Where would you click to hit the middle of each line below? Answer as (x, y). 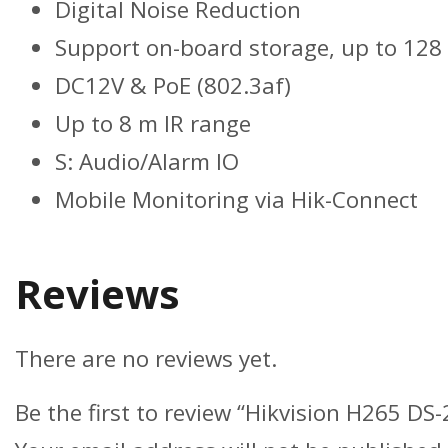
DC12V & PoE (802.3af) (173, 86)
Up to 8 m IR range (153, 124)
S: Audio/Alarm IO (147, 162)
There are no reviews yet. (146, 359)
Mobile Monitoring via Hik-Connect (236, 200)
